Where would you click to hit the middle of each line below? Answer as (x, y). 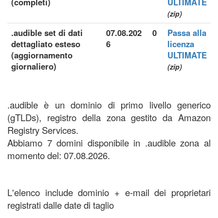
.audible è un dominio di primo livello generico (109, 105)
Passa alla (187, 33)
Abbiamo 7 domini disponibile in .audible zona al (109, 143)
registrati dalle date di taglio (61, 205)
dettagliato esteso (46, 44)
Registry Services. (43, 130)
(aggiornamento (42, 55)
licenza (181, 44)
